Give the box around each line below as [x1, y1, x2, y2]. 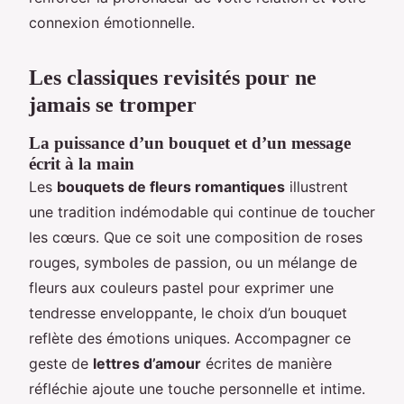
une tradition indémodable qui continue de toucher [29, 202, 375, 221]
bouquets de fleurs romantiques [57, 177, 285, 196]
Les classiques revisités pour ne [29, 65, 317, 89]
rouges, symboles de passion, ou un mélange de [29, 252, 357, 271]
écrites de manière [201, 353, 332, 372]
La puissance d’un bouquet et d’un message [29, 133, 351, 152]
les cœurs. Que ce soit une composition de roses [29, 227, 363, 246]
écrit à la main [29, 153, 134, 173]
